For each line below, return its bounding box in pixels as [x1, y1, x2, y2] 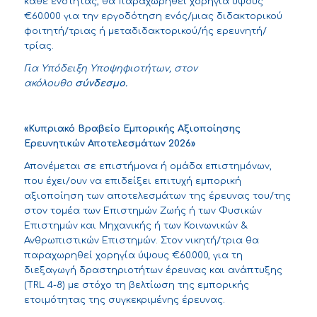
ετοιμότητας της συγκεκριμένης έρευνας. [23, 295, 225, 306]
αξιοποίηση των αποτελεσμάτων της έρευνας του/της [23, 191, 291, 202]
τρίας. [23, 41, 54, 52]
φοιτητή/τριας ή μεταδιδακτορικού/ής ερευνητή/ [23, 26, 267, 37]
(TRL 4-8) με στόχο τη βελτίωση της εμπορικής [23, 280, 249, 291]
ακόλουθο [23, 79, 72, 89]
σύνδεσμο [74, 79, 125, 89]
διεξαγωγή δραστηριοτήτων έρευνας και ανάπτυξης [23, 265, 282, 276]
